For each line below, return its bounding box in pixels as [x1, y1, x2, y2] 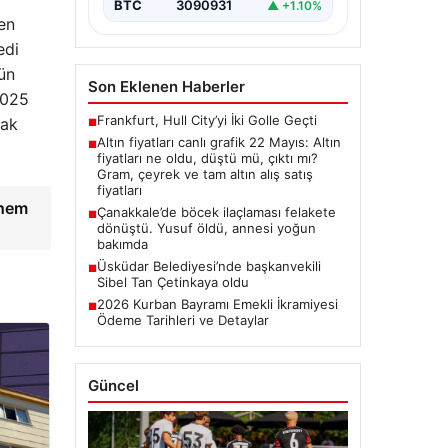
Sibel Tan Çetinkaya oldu [96, 274, 249, 291]
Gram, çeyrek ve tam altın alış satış [96, 166, 313, 183]
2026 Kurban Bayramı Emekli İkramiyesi [96, 296, 338, 313]
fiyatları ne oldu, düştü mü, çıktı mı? [96, 150, 318, 167]
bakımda [96, 236, 148, 253]
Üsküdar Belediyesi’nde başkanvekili [96, 258, 321, 275]
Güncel [87, 376, 139, 396]
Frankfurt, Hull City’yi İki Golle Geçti [96, 112, 317, 129]
